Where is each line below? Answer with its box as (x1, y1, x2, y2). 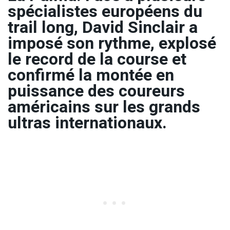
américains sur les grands (8, 94, 200, 119)
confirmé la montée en (8, 63, 174, 87)
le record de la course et (8, 47, 186, 71)
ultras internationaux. (8, 110, 167, 135)
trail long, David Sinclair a (8, 15, 198, 40)
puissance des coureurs (8, 79, 185, 103)
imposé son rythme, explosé (8, 31, 216, 55)
